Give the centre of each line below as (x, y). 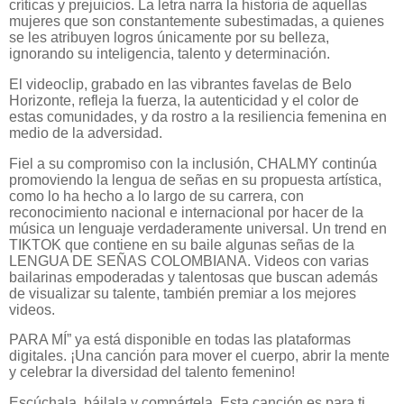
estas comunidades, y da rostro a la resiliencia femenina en (198, 116)
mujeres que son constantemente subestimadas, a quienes (197, 21)
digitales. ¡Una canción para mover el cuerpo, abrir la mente (199, 356)
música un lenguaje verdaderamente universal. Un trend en (198, 228)
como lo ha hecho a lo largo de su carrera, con (156, 196)
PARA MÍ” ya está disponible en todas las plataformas (180, 340)
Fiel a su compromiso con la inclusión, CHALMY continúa (193, 163)
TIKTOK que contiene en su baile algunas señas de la (182, 244)
